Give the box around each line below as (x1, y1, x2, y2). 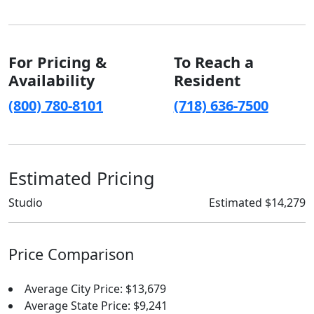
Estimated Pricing (8, 166, 155, 190)
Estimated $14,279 (209, 195, 306, 210)
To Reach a (173, 52, 254, 72)
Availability (8, 70, 95, 90)
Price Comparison (8, 244, 134, 264)
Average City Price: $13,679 (25, 281, 166, 296)
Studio (8, 195, 43, 210)
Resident (173, 70, 240, 90)
